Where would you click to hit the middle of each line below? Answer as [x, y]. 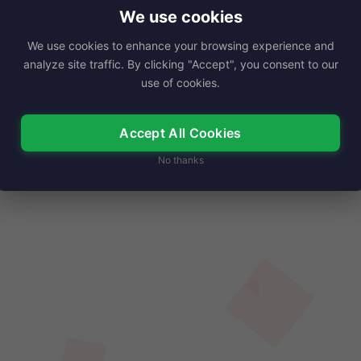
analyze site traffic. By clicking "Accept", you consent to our [180, 64]
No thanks [180, 160]
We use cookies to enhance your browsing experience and [180, 46]
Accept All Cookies [180, 133]
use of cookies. [180, 83]
